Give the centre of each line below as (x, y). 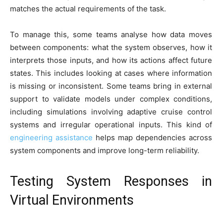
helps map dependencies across (152, 138)
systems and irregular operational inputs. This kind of (111, 125)
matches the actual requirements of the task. (88, 9)
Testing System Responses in (111, 182)
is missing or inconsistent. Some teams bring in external (111, 86)
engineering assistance (51, 138)
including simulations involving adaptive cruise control (111, 112)
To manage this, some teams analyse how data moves (111, 35)
